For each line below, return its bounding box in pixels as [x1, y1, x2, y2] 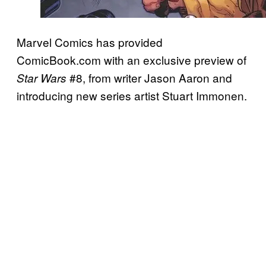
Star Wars [17, 70, 66, 86]
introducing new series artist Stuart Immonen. [17, 87, 247, 104]
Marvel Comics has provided [17, 34, 163, 50]
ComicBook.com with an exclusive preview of [17, 52, 246, 68]
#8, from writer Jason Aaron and [66, 69, 232, 86]
